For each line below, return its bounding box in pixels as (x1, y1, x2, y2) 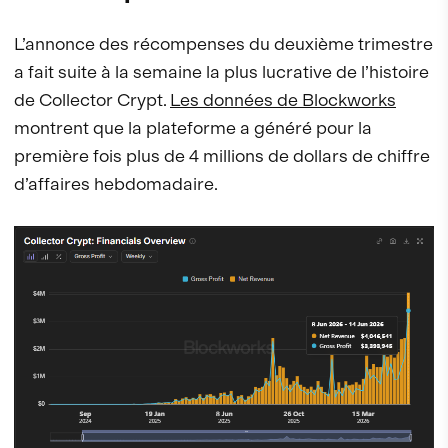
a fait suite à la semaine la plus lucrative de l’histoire (14, 60, 429, 82)
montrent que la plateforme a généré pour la (14, 116, 372, 138)
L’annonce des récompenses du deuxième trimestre (14, 32, 433, 54)
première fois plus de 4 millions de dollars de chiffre (14, 144, 430, 166)
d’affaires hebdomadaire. (14, 172, 218, 194)
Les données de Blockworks (170, 88, 396, 110)
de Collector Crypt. (14, 88, 170, 110)
